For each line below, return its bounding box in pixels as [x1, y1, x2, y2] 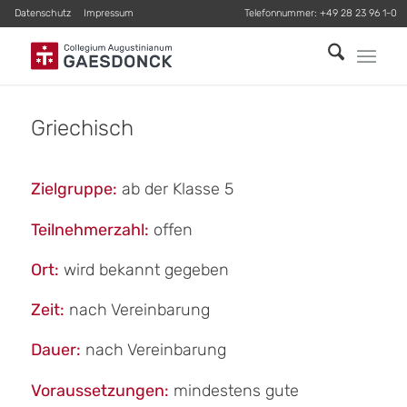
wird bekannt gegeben [58, 259, 229, 280]
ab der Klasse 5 [116, 179, 233, 200]
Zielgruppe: [30, 179, 117, 200]
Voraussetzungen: [30, 380, 169, 401]
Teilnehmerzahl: [30, 219, 149, 240]
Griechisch [30, 115, 134, 141]
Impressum [84, 7, 134, 19]
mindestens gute [168, 380, 299, 401]
